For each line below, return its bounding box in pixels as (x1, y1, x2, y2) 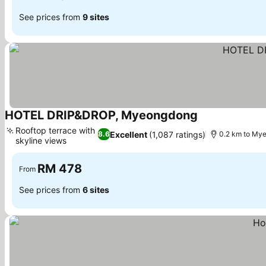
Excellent (110, 129, 148, 140)
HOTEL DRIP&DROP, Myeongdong (5, 108, 198, 122)
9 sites (83, 11, 109, 22)
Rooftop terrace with (15, 125, 95, 135)
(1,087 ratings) (149, 129, 206, 140)
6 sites (83, 184, 109, 195)
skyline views (15, 135, 66, 145)
